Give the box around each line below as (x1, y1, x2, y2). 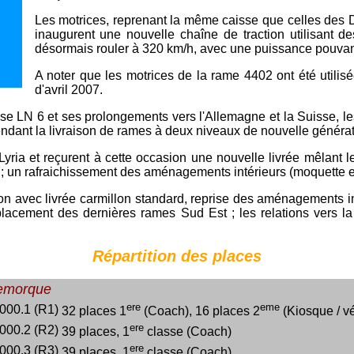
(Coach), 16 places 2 (140, 304, 260, 318)
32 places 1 (61, 304, 126, 318)
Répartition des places (92, 247, 262, 265)
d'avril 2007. (34, 82, 103, 96)
